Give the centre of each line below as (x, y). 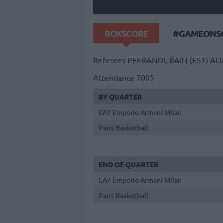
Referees (109, 60)
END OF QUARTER (128, 165)
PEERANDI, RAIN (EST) (168, 60)
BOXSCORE (126, 33)
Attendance (114, 77)
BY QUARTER (120, 96)
